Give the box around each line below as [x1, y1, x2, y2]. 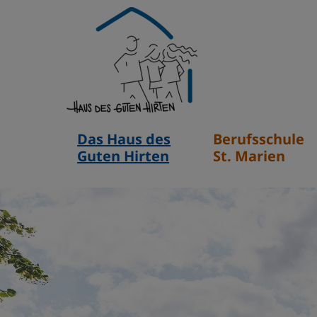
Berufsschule [213, 129, 305, 149]
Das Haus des [77, 129, 171, 149]
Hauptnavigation [67, 121, 164, 138]
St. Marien [213, 146, 286, 166]
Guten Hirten [77, 146, 170, 166]
